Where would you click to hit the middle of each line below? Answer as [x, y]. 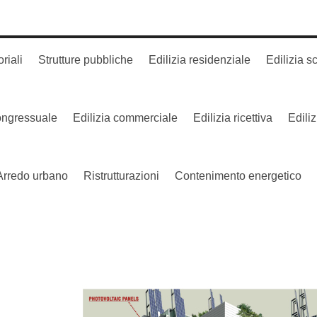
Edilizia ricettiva [233, 118]
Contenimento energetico [238, 176]
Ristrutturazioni [121, 176]
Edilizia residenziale [200, 60]
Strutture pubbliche [86, 60]
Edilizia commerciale [125, 118]
